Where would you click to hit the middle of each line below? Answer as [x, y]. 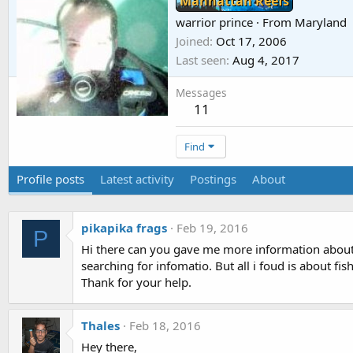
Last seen [201, 60]
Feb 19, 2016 [212, 228]
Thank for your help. [136, 282]
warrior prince [214, 22]
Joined [193, 41]
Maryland [321, 22]
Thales [100, 326]
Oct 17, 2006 [251, 41]
